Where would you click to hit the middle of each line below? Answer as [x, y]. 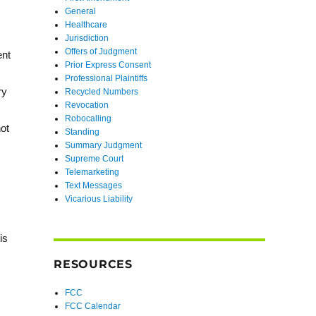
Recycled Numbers [102, 92]
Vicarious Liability [99, 199]
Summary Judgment [104, 146]
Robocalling [89, 119]
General [81, 12]
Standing [83, 132]
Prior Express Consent [108, 65]
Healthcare [86, 25]
